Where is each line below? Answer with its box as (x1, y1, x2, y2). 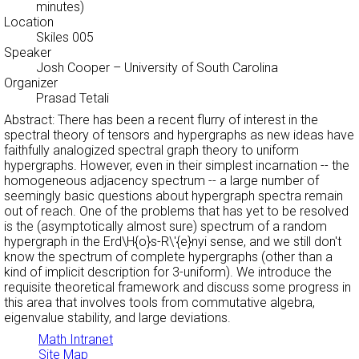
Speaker (4, 45, 51, 61)
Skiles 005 (36, 30, 94, 46)
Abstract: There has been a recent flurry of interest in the (4, 112, 318, 128)
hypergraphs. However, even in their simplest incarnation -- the (4, 158, 349, 174)
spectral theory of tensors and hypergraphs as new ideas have (4, 127, 354, 143)
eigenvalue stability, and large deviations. (4, 310, 231, 326)
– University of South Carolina (110, 60, 278, 76)
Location (4, 14, 54, 30)
